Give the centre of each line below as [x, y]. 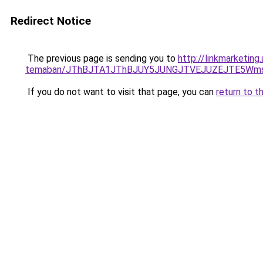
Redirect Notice [51, 21]
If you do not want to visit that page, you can [121, 92]
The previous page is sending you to [102, 58]
